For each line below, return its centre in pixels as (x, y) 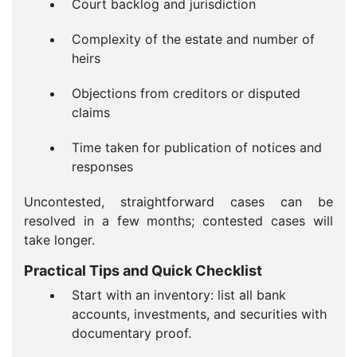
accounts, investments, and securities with (199, 314)
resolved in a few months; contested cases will (178, 221)
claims (91, 112)
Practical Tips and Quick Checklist (143, 271)
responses (102, 167)
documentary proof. (131, 333)
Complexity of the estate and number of (193, 39)
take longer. (59, 240)
